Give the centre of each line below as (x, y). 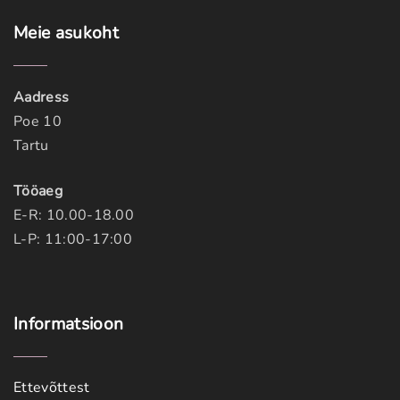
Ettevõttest (52, 387)
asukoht (87, 33)
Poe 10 (37, 122)
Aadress (42, 98)
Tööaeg (38, 192)
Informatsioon (69, 325)
